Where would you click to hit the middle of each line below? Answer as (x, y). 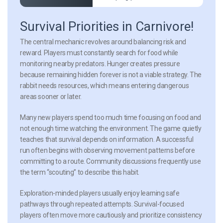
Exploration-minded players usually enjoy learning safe (100, 193)
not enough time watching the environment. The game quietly (111, 128)
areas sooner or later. (51, 96)
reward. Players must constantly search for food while (99, 53)
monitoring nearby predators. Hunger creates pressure (100, 63)
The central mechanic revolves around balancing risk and (103, 42)
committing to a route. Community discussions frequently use (111, 161)
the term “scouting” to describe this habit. (80, 172)
